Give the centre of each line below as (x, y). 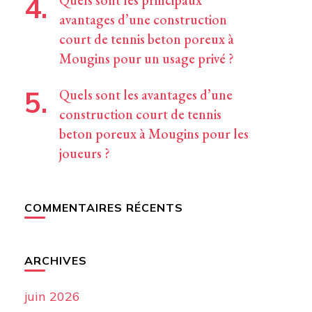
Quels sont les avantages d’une (146, 95)
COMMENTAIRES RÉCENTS (103, 208)
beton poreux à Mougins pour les (154, 134)
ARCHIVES (55, 260)
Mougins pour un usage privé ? (146, 58)
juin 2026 (52, 296)
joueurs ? (84, 153)
